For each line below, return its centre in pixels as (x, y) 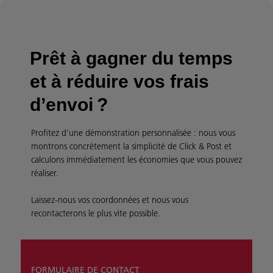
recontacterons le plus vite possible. (96, 213)
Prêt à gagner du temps (131, 58)
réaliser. (45, 173)
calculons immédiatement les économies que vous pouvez (136, 159)
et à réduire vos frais (119, 81)
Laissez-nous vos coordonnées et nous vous (110, 200)
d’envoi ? (69, 104)
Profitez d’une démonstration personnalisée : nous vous (133, 133)
